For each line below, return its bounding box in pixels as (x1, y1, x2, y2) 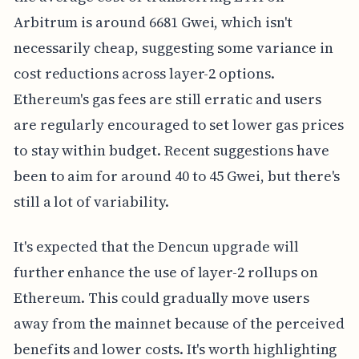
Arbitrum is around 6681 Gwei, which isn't (13, 12, 292, 33)
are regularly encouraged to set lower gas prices (13, 115, 344, 135)
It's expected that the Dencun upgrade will (13, 236, 299, 257)
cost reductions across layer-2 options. (13, 63, 275, 84)
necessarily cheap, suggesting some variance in (13, 38, 333, 58)
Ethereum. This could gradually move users (13, 288, 309, 309)
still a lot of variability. (13, 192, 169, 212)
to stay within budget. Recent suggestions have (13, 140, 329, 161)
